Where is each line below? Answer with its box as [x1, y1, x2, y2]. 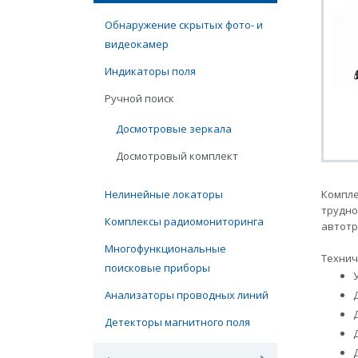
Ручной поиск [105, 91, 174, 105]
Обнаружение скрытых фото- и [105, 18, 263, 32]
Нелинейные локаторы [105, 187, 223, 201]
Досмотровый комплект [116, 149, 238, 163]
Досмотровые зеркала [116, 121, 232, 136]
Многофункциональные [105, 241, 226, 256]
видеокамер [105, 37, 169, 51]
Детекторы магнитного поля [105, 315, 250, 329]
